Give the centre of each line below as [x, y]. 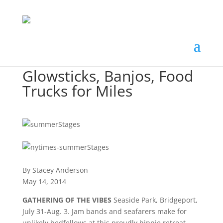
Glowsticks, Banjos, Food [108, 76]
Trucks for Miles [77, 91]
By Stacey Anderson [55, 170]
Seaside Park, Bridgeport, [154, 200]
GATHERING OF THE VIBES [67, 200]
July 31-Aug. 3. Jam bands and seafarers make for [104, 211]
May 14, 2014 [44, 181]
